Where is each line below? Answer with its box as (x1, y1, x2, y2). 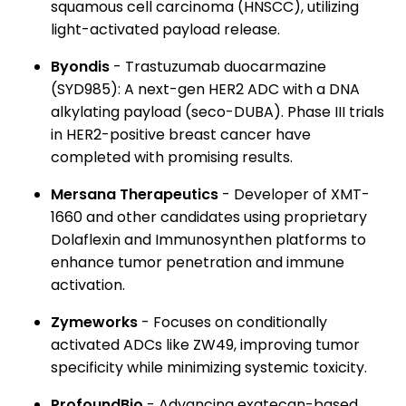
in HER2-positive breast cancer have (51, 124, 311, 146)
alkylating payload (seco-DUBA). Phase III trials (51, 101, 384, 123)
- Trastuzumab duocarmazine (110, 56, 326, 78)
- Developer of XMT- (222, 184, 370, 206)
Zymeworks (51, 312, 141, 333)
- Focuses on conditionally (141, 312, 327, 333)
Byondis (51, 56, 110, 78)
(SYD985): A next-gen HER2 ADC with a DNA (51, 79, 360, 101)
